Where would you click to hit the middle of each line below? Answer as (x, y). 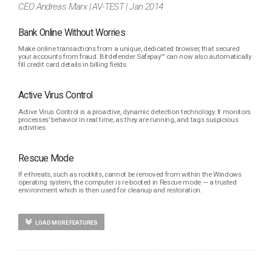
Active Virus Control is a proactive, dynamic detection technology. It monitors (135, 111)
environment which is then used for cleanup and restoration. (110, 190)
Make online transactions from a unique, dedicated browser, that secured (129, 49)
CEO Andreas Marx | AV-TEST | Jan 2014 (91, 7)
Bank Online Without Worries (72, 32)
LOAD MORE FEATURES (66, 222)
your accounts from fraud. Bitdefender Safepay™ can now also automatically (135, 57)
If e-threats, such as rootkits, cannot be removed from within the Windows (130, 175)
